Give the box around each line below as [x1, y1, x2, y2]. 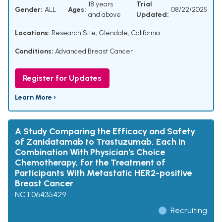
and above [88, 10, 121, 19]
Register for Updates [23, 73, 102, 83]
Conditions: [15, 47, 54, 56]
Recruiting [170, 206, 207, 216]
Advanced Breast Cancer [55, 47, 133, 56]
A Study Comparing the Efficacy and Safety [15, 126, 195, 137]
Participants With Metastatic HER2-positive [15, 167, 192, 179]
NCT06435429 [15, 190, 66, 200]
